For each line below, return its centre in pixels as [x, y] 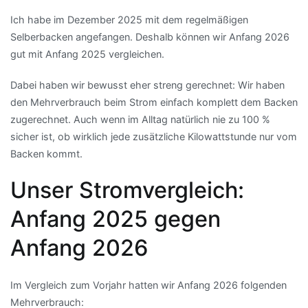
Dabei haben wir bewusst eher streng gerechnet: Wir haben [147, 85]
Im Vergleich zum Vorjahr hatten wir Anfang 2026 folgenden [148, 285]
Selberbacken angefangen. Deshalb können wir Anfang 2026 [150, 36]
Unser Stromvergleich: [127, 190]
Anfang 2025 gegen [115, 219]
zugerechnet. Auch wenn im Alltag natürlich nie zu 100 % [140, 120]
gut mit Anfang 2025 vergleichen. [87, 54]
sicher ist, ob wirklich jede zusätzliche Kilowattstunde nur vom [154, 137]
